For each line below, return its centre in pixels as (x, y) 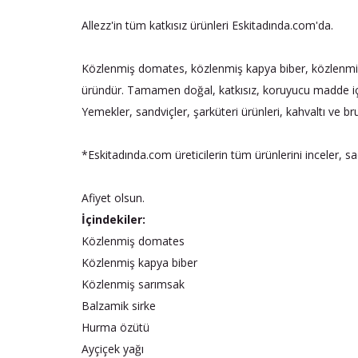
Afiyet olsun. (113, 198)
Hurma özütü (115, 327)
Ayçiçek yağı (113, 349)
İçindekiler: (113, 219)
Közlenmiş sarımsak (133, 284)
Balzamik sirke (119, 306)
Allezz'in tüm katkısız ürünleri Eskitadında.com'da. (207, 25)
